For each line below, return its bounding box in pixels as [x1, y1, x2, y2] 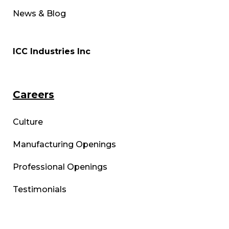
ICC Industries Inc [13, 47, 90, 57]
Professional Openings [13, 162, 107, 172]
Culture [13, 117, 43, 127]
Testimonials [13, 185, 66, 195]
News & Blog [13, 9, 66, 19]
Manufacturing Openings [13, 140, 116, 150]
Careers [13, 88, 54, 101]
